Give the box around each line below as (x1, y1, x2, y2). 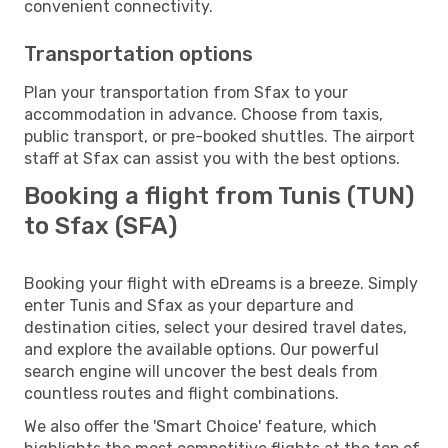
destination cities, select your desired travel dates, (24, 317, 407, 337)
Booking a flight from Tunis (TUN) (24, 181, 414, 210)
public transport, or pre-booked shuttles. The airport (24, 126, 415, 146)
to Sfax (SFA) (24, 211, 177, 240)
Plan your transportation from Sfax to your (24, 82, 348, 102)
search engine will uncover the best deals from (24, 361, 378, 381)
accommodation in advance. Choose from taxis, (24, 104, 383, 124)
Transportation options (24, 41, 253, 66)
